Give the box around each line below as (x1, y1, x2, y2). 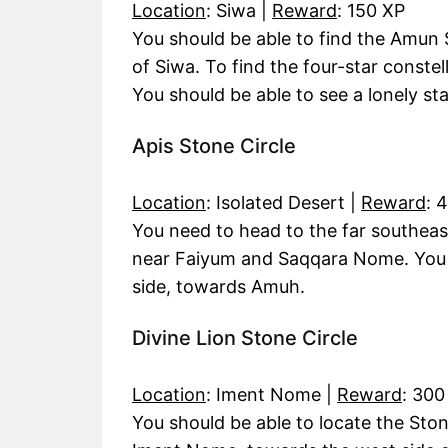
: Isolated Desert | (206, 192, 361, 214)
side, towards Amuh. (132, 276, 305, 298)
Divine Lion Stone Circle (132, 326, 358, 351)
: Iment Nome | (206, 384, 337, 406)
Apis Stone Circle (132, 134, 296, 159)
